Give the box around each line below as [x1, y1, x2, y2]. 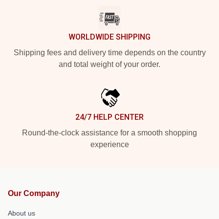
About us [8, 209, 35, 217]
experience [90, 140, 129, 149]
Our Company [8, 189, 60, 197]
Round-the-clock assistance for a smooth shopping [22, 128, 197, 137]
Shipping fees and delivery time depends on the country [13, 48, 206, 57]
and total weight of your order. [59, 60, 160, 68]
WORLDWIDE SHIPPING [68, 32, 151, 42]
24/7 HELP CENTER [75, 112, 144, 122]
